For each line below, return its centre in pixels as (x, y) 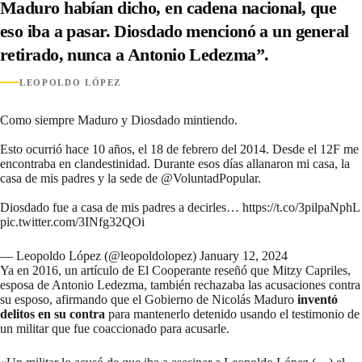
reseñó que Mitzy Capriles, (281, 270)
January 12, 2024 (244, 255)
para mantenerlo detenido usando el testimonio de (232, 314)
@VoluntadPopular (209, 178)
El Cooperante (174, 270)
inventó (318, 299)
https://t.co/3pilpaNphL (301, 207)
